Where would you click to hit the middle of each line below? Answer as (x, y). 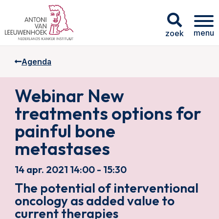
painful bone (65, 131)
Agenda (36, 62)
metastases (62, 148)
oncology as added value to (95, 201)
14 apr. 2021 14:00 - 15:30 (71, 169)
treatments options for (108, 113)
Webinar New (69, 96)
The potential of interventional (107, 188)
